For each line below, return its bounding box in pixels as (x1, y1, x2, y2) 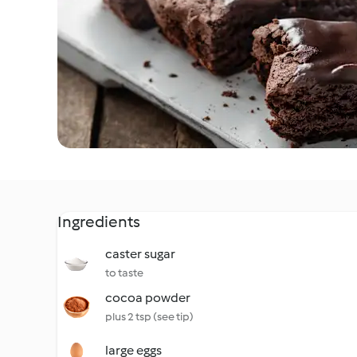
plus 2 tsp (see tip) (105, 310, 194, 324)
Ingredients (57, 212, 140, 231)
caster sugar (105, 246, 175, 261)
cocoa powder (105, 290, 190, 305)
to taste (105, 266, 143, 280)
